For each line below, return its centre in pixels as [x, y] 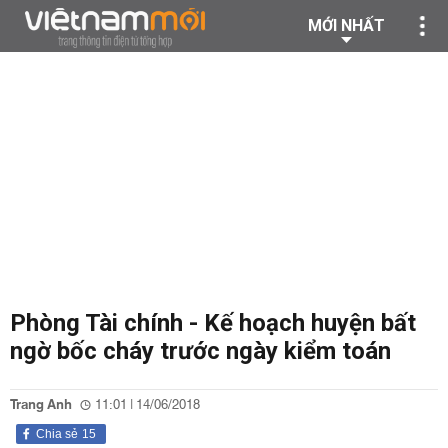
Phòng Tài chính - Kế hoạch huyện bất [213, 323]
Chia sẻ [57, 434]
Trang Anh [41, 405]
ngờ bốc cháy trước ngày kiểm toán [200, 351]
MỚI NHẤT [346, 25]
